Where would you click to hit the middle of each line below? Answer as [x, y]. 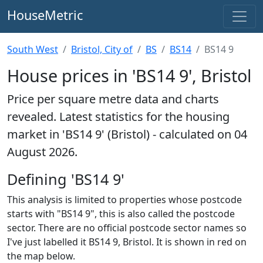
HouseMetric [45, 15]
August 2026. [42, 152]
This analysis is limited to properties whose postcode [124, 200]
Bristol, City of [102, 49]
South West [33, 49]
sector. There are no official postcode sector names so [127, 228]
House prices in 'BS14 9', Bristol [129, 75]
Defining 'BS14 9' [66, 179]
